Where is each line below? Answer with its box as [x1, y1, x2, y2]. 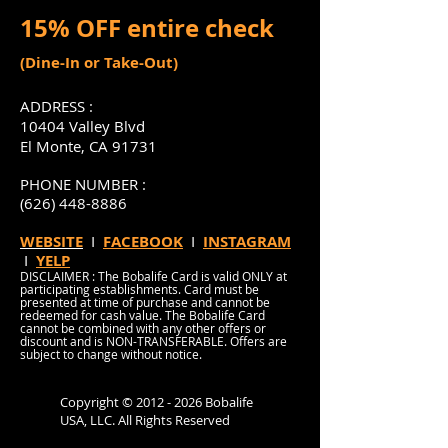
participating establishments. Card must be [20, 281, 259, 297]
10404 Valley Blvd [20, 116, 145, 136]
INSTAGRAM [203, 231, 291, 252]
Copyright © [60, 393, 136, 411]
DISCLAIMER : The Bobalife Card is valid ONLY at [20, 268, 287, 284]
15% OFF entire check [20, 11, 274, 45]
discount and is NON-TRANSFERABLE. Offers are [20, 333, 287, 349]
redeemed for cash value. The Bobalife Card [20, 307, 265, 323]
